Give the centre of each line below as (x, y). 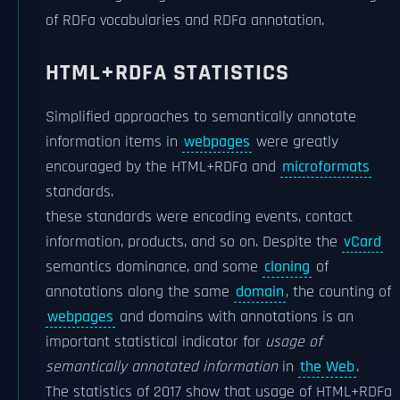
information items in (114, 142)
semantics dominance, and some (154, 267)
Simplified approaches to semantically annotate (201, 117)
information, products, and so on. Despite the (194, 242)
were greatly (295, 142)
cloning (287, 267)
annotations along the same (140, 292)
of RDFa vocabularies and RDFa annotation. (185, 21)
